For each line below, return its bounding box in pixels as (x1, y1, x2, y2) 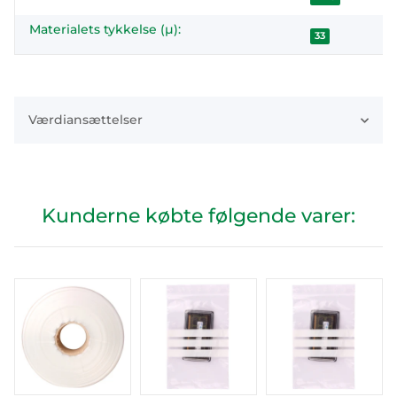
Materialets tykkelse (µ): (29, 21, 181, 37)
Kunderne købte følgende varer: (42, 204, 355, 228)
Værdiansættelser (28, 112, 143, 128)
